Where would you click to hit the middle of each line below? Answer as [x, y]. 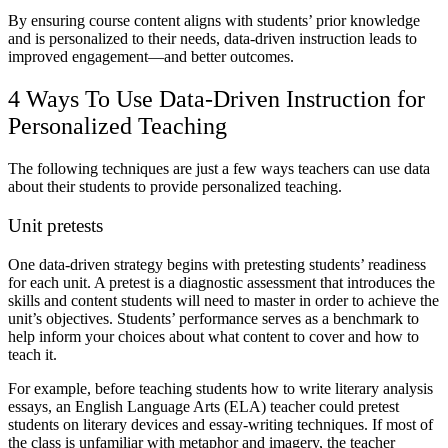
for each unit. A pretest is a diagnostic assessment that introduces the [221, 282]
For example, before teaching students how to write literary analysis [220, 388]
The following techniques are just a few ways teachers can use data [219, 169]
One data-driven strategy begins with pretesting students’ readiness [217, 264]
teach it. [32, 354]
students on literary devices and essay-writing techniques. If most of [220, 424]
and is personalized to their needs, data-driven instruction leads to [212, 39]
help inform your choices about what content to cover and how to [213, 336]
